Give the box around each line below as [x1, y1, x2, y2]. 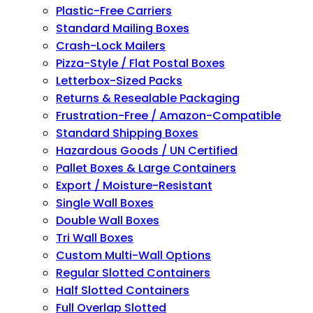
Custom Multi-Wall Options [56, 247, 211, 263]
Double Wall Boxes [56, 212, 159, 228]
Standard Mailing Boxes [56, 20, 189, 36]
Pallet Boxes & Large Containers [56, 160, 236, 176]
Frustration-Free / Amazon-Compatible [56, 108, 281, 124]
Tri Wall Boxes [56, 230, 133, 246]
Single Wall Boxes [56, 195, 154, 211]
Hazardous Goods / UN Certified [56, 143, 238, 159]
